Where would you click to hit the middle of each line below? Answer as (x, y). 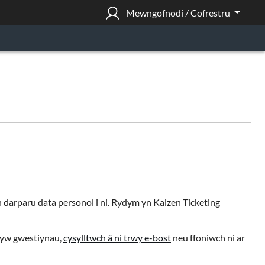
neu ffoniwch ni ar (208, 237)
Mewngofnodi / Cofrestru (179, 12)
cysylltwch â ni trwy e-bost (117, 237)
